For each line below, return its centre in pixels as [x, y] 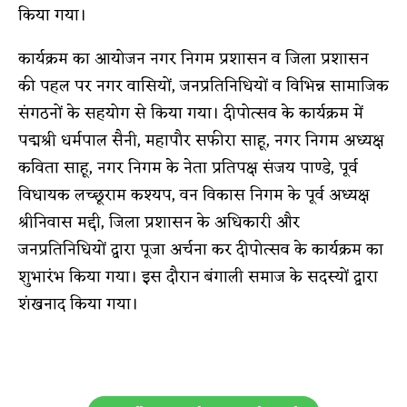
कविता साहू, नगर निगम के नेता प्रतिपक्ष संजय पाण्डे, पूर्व [188, 168]
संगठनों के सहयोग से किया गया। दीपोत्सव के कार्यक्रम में [191, 113]
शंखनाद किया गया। [78, 304]
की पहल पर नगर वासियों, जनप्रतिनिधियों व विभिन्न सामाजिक [203, 86]
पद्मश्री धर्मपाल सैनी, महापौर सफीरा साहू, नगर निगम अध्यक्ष [201, 140]
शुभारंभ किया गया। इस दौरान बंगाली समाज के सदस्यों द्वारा [198, 277]
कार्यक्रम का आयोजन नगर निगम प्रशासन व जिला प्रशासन [194, 59]
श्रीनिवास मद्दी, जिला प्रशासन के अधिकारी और [159, 222]
